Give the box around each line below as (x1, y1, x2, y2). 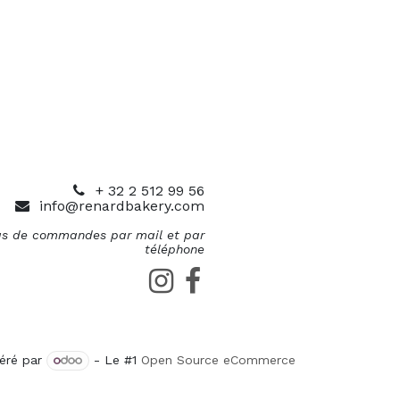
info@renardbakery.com (38, 197, 204, 215)
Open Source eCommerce (141, 353, 296, 368)
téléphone (144, 242, 204, 257)
